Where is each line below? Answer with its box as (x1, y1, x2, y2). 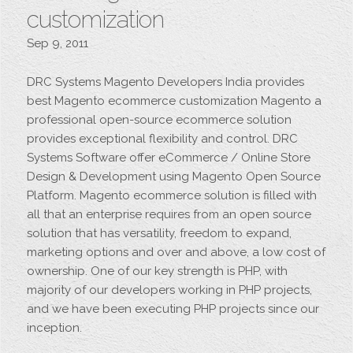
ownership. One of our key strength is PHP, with (27, 264, 288, 278)
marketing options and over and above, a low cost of (27, 245, 326, 259)
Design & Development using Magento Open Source (27, 169, 321, 184)
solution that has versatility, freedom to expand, (27, 226, 292, 240)
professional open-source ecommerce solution (27, 113, 292, 127)
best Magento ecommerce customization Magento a (27, 94, 322, 108)
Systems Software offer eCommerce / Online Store (27, 150, 311, 165)
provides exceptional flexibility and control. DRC (27, 132, 299, 146)
